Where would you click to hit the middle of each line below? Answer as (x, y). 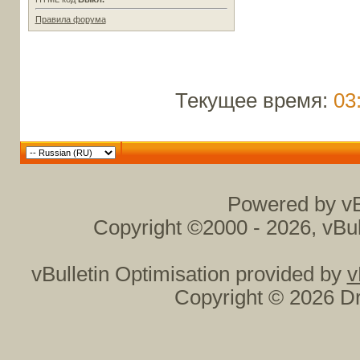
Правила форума (70, 19)
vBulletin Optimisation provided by (189, 274)
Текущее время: (254, 100)
